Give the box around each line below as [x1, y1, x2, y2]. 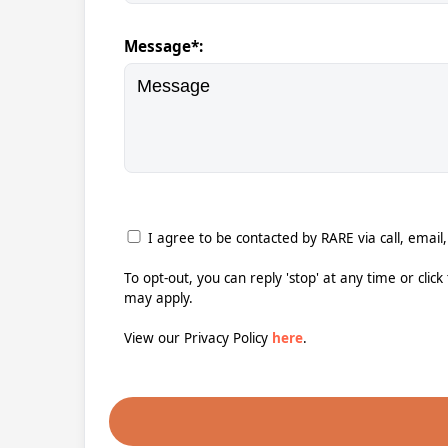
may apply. [124, 289, 193, 307]
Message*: [124, 36, 203, 56]
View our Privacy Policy [124, 329, 272, 347]
